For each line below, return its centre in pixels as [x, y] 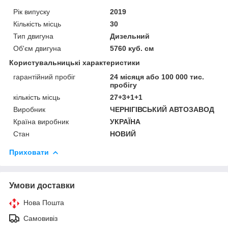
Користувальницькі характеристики [75, 62]
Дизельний [130, 36]
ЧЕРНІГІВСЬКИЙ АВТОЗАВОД [162, 109]
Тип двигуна [33, 36]
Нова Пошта [44, 202]
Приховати [29, 152]
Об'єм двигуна [37, 48]
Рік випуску [32, 11]
